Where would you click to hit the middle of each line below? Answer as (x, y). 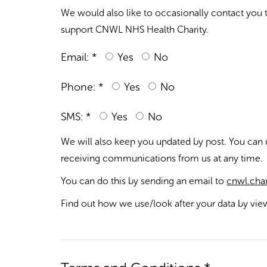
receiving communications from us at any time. (162, 158)
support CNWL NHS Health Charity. (135, 30)
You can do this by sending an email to (144, 181)
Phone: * (82, 87)
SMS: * (76, 117)
